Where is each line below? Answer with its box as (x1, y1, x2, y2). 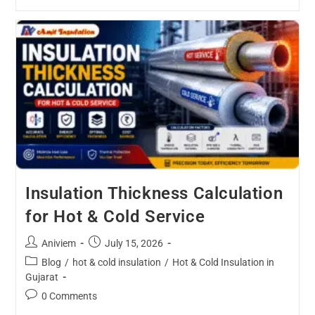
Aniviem (41, 237, 76, 249)
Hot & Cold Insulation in (172, 256, 274, 268)
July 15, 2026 (104, 237, 163, 249)
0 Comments (41, 290, 97, 302)
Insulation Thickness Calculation (25, 183, 283, 203)
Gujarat (25, 271, 58, 283)
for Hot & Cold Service (25, 206, 205, 226)
